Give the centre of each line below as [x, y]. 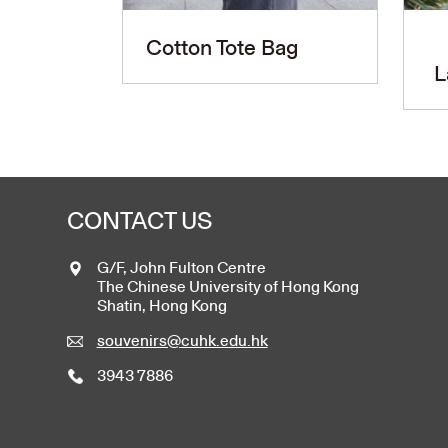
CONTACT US [140, 219]
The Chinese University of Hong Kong [227, 286]
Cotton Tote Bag [221, 47]
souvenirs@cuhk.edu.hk [182, 340]
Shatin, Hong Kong [161, 305]
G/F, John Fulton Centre [181, 267]
